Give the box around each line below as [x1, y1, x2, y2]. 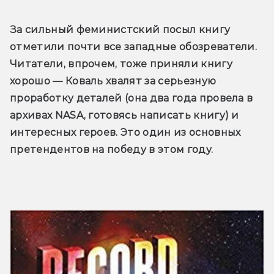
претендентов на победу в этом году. [10, 143, 213, 155]
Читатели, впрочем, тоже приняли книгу [10, 57, 232, 70]
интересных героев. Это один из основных [10, 126, 241, 138]
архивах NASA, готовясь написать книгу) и [10, 109, 239, 121]
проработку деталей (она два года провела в [10, 92, 253, 104]
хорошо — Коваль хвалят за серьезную [10, 75, 217, 87]
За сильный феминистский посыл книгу [10, 23, 231, 35]
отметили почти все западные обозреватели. [10, 40, 257, 53]
